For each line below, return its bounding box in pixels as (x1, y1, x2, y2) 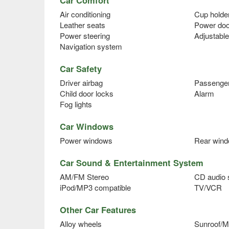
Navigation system (60, 40, 122, 52)
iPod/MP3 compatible (60, 181, 131, 193)
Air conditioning (60, 8, 110, 19)
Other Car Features (60, 203, 136, 216)
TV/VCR (194, 181, 222, 193)
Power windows (60, 134, 112, 146)
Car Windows (60, 120, 113, 132)
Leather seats (60, 19, 105, 30)
